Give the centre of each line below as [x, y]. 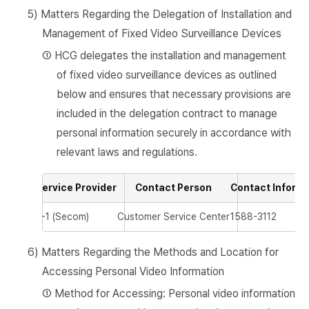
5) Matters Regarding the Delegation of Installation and [160, 14]
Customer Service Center [173, 217]
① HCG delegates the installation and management [164, 56]
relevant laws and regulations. [127, 152]
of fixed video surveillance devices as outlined [166, 75]
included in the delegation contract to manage [167, 113]
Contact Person [174, 188]
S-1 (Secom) [62, 217]
